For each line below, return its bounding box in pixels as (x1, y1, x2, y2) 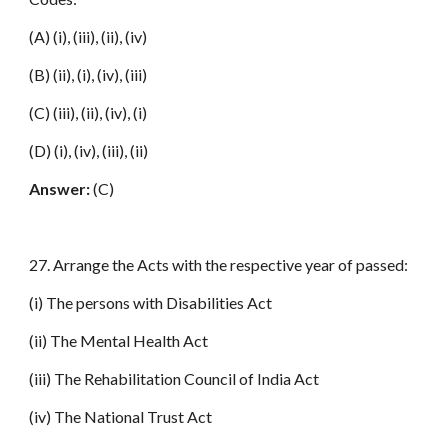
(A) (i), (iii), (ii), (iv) (29, 27, 148, 46)
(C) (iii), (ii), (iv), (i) (29, 103, 148, 122)
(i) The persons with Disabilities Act (29, 293, 273, 312)
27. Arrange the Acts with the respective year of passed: (29, 255, 409, 274)
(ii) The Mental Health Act (29, 331, 209, 350)
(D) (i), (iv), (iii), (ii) (29, 141, 149, 160)
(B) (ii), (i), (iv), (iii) (29, 65, 148, 84)
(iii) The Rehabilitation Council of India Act (29, 369, 320, 388)
